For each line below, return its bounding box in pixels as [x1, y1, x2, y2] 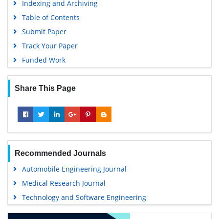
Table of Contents [22, 12, 80, 22]
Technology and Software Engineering [22, 192, 146, 202]
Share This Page [14, 84, 76, 92]
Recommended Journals [14, 149, 106, 157]
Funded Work [22, 55, 66, 65]
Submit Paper [22, 26, 66, 36]
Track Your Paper [22, 41, 78, 50]
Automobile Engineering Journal [22, 164, 127, 174]
